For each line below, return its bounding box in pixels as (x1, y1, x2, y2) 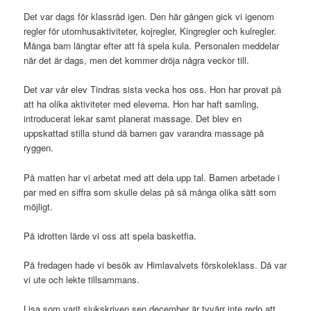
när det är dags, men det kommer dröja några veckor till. (24, 53, 250, 67)
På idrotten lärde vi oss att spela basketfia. (24, 228, 197, 242)
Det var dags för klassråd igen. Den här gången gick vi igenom (24, 10, 275, 24)
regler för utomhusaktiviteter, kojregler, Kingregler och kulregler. (24, 24, 277, 38)
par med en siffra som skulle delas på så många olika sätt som (24, 185, 277, 199)
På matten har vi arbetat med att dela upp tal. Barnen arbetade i (24, 170, 280, 184)
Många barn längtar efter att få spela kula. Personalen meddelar (24, 39, 280, 53)
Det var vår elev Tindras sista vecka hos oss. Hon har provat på (24, 83, 282, 96)
